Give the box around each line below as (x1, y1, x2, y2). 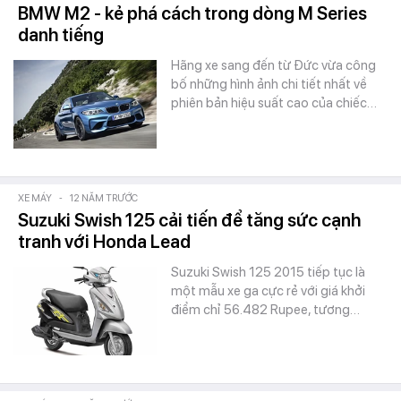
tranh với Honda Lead (18, 231, 191, 252)
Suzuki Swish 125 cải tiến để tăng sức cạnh (18, 209, 361, 231)
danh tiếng (18, 24, 104, 46)
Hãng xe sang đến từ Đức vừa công (171, 57, 376, 73)
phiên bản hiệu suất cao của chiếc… (171, 95, 377, 111)
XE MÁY (18, 192, 52, 204)
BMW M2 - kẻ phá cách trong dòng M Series (18, 3, 367, 24)
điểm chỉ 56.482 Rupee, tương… (171, 302, 360, 318)
